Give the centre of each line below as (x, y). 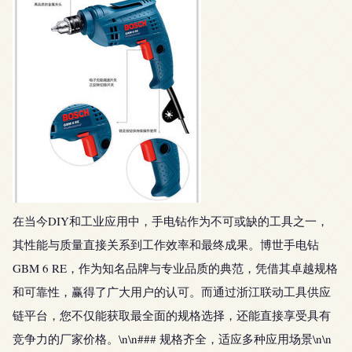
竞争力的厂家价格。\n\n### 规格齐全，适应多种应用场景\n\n (172, 339)
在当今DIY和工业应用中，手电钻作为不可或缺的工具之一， (170, 221)
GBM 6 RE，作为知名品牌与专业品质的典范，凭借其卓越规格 (175, 268)
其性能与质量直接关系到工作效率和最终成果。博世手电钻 (166, 244)
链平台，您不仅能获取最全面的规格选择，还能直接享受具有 (172, 315)
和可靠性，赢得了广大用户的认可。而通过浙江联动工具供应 (172, 291)
